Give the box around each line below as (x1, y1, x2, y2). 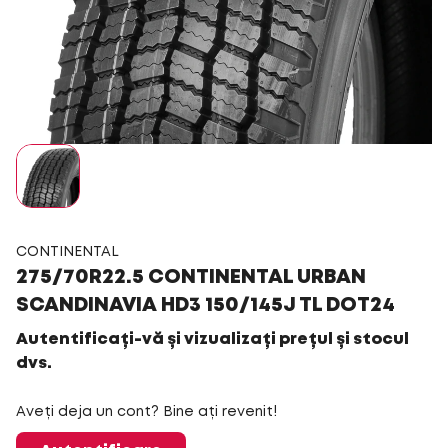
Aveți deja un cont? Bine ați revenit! (16, 406, 277, 418)
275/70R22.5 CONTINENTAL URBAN (16, 268, 366, 287)
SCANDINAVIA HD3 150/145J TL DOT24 (16, 296, 395, 315)
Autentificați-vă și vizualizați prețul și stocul (16, 332, 409, 347)
